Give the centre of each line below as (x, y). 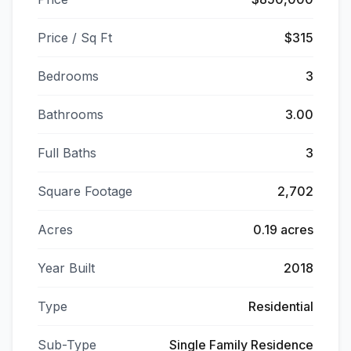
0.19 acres (283, 230)
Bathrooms (71, 114)
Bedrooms (68, 76)
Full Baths (67, 153)
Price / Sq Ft (75, 38)
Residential (281, 306)
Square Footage (85, 191)
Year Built (66, 268)
